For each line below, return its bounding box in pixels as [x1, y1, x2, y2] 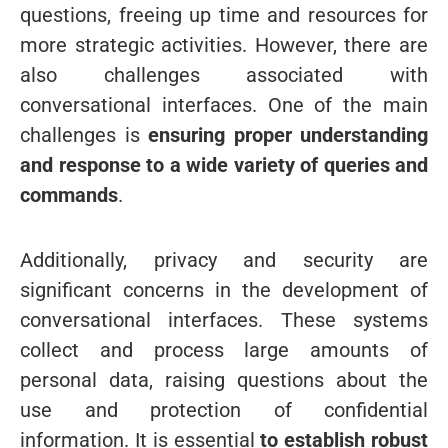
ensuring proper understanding [148, 122, 428, 147]
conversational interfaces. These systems [20, 307, 428, 332]
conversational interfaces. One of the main [20, 92, 428, 117]
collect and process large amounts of [20, 337, 428, 362]
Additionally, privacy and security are [20, 247, 428, 272]
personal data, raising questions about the [20, 367, 428, 392]
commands [20, 182, 118, 207]
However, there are [254, 32, 429, 57]
